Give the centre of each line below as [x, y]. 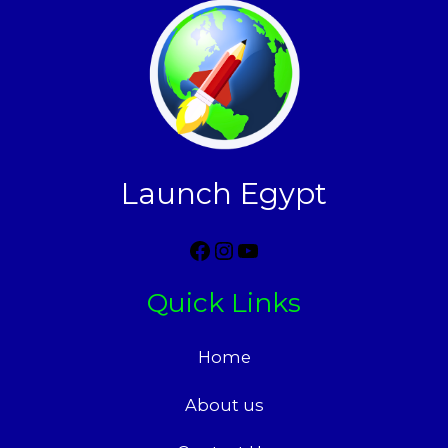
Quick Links [224, 302]
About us [224, 404]
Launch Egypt [224, 194]
